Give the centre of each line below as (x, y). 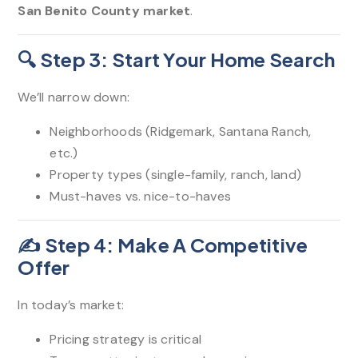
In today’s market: (71, 304)
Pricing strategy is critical (126, 339)
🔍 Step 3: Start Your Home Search (177, 59)
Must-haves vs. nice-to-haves (141, 196)
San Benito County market (104, 10)
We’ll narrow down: (74, 97)
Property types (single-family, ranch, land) (176, 174)
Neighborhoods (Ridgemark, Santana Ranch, (181, 131)
